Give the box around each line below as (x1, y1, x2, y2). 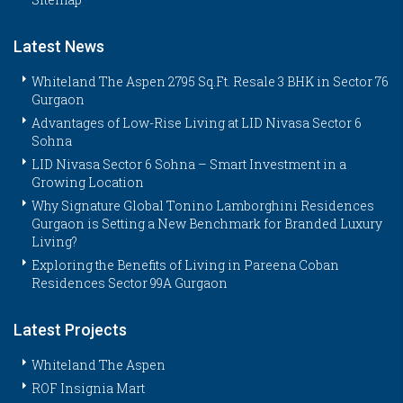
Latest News (13, 36, 104, 56)
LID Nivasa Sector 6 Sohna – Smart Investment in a (31, 155, 346, 173)
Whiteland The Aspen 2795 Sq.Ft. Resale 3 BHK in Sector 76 (31, 72, 389, 90)
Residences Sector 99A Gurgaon (31, 273, 228, 291)
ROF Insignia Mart (31, 379, 145, 397)
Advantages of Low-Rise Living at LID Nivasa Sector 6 (31, 113, 362, 131)
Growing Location (31, 173, 144, 191)
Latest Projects (13, 319, 127, 339)
